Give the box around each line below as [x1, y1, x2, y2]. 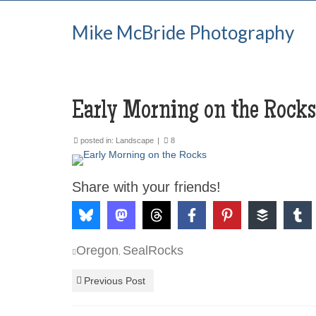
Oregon [76, 243, 119, 257]
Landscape [116, 136, 154, 145]
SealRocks [123, 243, 183, 257]
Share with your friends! [72, 179, 221, 195]
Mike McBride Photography [72, 21, 294, 44]
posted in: [78, 136, 116, 145]
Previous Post [84, 275, 145, 286]
